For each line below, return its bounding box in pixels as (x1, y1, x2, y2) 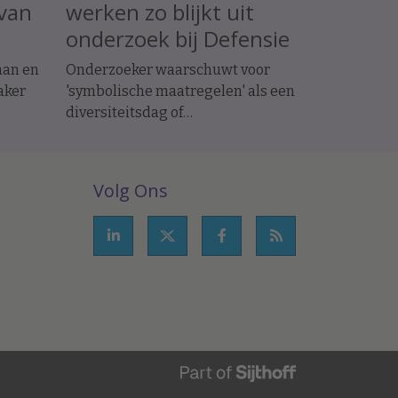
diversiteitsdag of (66, 103, 183, 121)
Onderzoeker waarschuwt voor (66, 60, 270, 78)
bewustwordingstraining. (66, 124, 236, 142)
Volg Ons (93, 178, 168, 203)
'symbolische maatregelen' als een (66, 82, 295, 99)
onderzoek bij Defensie (66, 23, 290, 53)
